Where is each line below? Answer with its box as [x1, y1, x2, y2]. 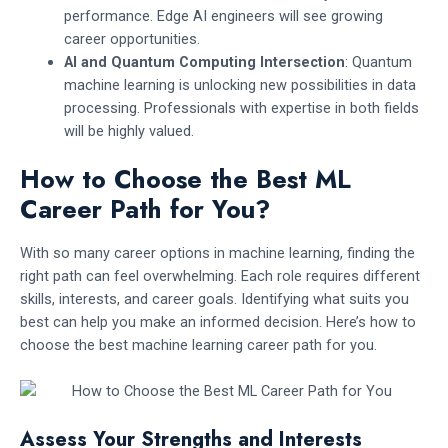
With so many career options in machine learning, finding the [20, 243, 415, 262]
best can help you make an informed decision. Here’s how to [20, 312, 416, 331]
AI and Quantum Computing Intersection [63, 52, 345, 71]
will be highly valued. [63, 121, 194, 140]
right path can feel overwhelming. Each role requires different [20, 266, 420, 285]
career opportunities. [63, 29, 200, 48]
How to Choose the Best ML [20, 161, 351, 198]
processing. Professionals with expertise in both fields [63, 98, 419, 117]
